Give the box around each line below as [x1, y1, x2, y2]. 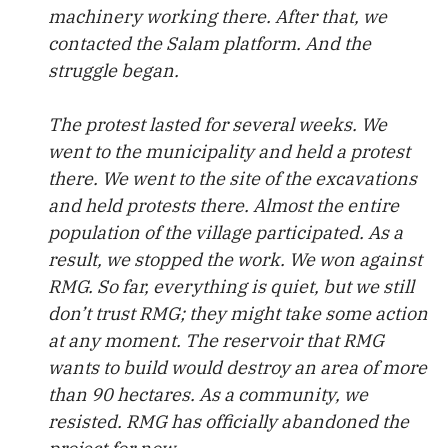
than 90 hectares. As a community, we [48, 383, 368, 406]
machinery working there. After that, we [48, 5, 387, 28]
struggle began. [48, 59, 179, 82]
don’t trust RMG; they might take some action [48, 302, 428, 325]
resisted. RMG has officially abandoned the [48, 410, 409, 433]
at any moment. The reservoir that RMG [48, 329, 384, 352]
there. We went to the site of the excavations [48, 167, 417, 190]
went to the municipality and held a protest [48, 140, 410, 163]
